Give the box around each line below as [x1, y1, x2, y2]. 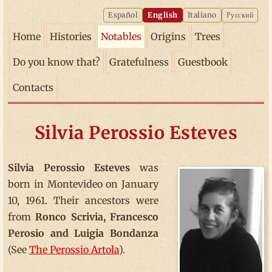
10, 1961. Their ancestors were [8, 194, 158, 206]
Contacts [13, 81, 53, 93]
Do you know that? [13, 56, 100, 68]
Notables [101, 30, 141, 42]
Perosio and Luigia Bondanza [8, 227, 158, 239]
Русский [226, 10, 253, 19]
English [148, 10, 178, 19]
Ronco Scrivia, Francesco [35, 211, 159, 223]
